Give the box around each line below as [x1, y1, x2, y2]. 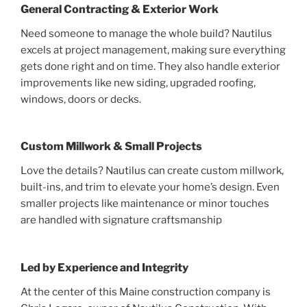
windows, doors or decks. [21, 93, 141, 106]
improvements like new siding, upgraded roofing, [21, 76, 256, 89]
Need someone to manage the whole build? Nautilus [21, 27, 272, 40]
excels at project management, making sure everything [21, 43, 286, 56]
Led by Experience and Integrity [21, 260, 188, 274]
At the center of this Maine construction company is [21, 285, 271, 298]
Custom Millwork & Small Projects [21, 140, 202, 153]
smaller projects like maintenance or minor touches [21, 197, 269, 210]
